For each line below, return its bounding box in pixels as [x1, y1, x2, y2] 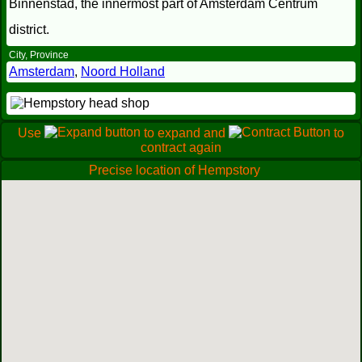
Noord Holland [81, 65, 165, 78]
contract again [141, 141, 221, 154]
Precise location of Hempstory [89, 163, 260, 177]
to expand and [141, 126, 229, 140]
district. [9, 23, 49, 36]
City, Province [9, 49, 69, 61]
